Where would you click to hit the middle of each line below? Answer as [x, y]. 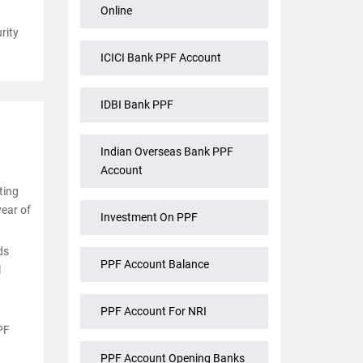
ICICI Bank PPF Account [160, 58]
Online [116, 11]
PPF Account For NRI [153, 312]
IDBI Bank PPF [137, 105]
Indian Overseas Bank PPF [167, 152]
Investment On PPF [149, 218]
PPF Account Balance [154, 265]
